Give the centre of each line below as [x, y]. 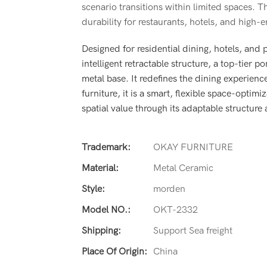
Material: [100, 168]
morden [169, 189]
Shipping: [101, 230]
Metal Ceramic [183, 168]
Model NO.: [106, 209]
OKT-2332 [176, 209]
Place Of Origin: [114, 251]
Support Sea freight [193, 230]
